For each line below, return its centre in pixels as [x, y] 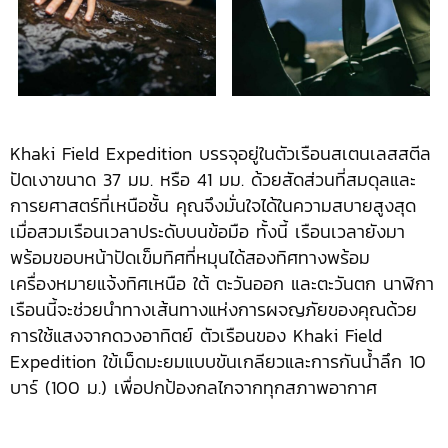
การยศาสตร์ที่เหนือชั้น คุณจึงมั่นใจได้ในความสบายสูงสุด [213, 206]
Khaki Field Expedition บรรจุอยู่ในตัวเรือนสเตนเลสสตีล [220, 154]
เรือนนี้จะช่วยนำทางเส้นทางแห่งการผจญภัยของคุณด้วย [213, 310]
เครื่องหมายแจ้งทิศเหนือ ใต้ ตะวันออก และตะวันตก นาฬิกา [222, 284]
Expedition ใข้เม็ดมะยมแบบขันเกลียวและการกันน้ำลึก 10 [218, 362]
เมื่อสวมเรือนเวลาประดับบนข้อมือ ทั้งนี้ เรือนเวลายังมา [207, 232]
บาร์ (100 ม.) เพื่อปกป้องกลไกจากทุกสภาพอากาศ [193, 388]
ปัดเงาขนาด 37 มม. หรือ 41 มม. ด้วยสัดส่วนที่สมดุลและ [213, 180]
